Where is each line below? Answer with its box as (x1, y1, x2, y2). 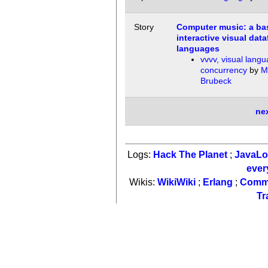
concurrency (200, 65, 247, 75)
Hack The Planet (153, 149, 228, 160)
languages (176, 44, 220, 54)
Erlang (202, 176, 233, 187)
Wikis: (129, 176, 157, 187)
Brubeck (200, 76, 232, 86)
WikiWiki (157, 176, 196, 187)
